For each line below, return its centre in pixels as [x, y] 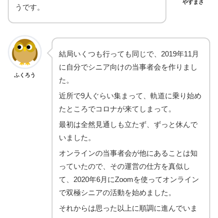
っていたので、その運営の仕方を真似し [125, 166]
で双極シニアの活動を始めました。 [118, 193]
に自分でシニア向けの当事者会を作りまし [128, 67]
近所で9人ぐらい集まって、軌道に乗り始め [130, 96]
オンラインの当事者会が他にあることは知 [128, 153]
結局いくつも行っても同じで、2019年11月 [129, 54]
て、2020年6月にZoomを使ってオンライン [129, 180]
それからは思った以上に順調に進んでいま [128, 208]
